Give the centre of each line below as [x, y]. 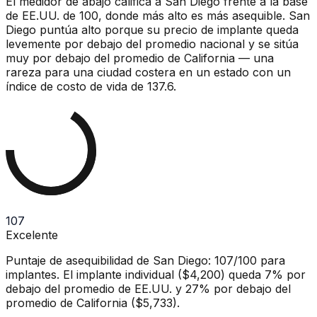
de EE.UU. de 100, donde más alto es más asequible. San [158, 15]
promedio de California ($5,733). [93, 302]
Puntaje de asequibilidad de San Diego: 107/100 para [145, 260]
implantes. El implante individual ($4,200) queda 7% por [156, 274]
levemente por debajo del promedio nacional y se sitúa [152, 44]
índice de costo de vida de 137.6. [91, 86]
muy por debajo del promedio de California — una [140, 58]
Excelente [32, 235]
